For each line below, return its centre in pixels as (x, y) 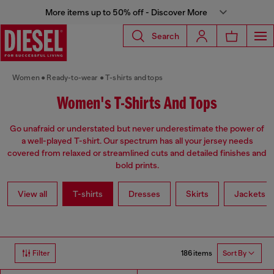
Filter (41, 254)
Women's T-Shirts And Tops (137, 104)
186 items (197, 253)
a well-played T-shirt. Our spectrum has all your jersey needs (137, 141)
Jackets (250, 194)
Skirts (197, 194)
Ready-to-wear (72, 78)
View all (32, 194)
